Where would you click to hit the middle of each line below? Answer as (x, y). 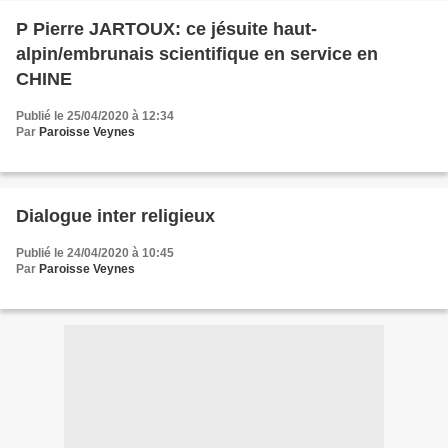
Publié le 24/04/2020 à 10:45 (95, 253)
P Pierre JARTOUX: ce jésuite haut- (166, 29)
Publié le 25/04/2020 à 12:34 (95, 116)
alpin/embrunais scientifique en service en (197, 54)
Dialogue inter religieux (115, 216)
